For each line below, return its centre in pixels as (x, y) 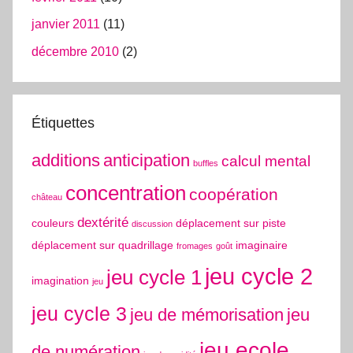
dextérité (103, 222)
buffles (206, 163)
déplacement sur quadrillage (102, 245)
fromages (195, 245)
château (47, 197)
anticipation (147, 160)
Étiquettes (63, 123)
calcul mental (266, 161)
